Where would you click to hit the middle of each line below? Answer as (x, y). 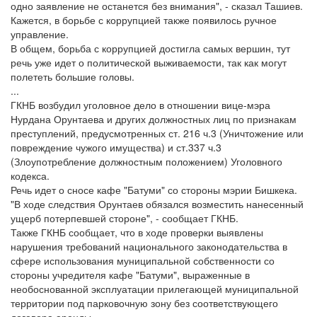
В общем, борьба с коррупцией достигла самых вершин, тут (150, 48)
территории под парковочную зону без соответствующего (144, 303)
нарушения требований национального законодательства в (149, 246)
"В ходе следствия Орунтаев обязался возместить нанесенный (157, 204)
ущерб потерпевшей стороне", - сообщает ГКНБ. (125, 218)
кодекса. (30, 175)
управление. (40, 34)
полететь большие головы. (73, 76)
